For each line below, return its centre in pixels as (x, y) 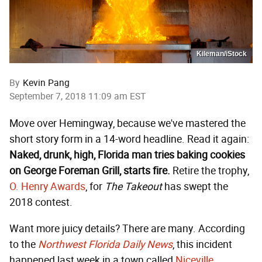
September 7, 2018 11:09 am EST (77, 96)
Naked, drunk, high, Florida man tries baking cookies (127, 155)
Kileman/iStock (222, 54)
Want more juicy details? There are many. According (127, 228)
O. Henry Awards (47, 186)
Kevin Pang (46, 82)
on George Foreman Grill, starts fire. (90, 170)
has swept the (195, 186)
